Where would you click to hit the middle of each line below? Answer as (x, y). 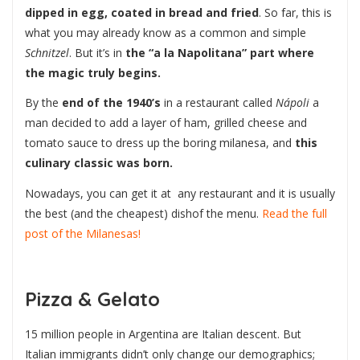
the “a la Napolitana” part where (220, 52)
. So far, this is (295, 12)
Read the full (295, 213)
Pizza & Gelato (92, 299)
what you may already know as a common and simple (166, 32)
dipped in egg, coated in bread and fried (142, 12)
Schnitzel (47, 52)
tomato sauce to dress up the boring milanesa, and (160, 143)
